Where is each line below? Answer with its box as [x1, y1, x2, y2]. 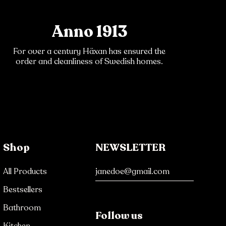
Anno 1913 [51, 21, 128, 43]
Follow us [95, 209, 143, 223]
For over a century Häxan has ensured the [13, 46, 165, 58]
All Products [3, 166, 47, 178]
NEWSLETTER [95, 141, 166, 155]
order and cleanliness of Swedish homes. [16, 56, 163, 68]
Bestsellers [3, 184, 43, 196]
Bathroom [3, 202, 41, 214]
